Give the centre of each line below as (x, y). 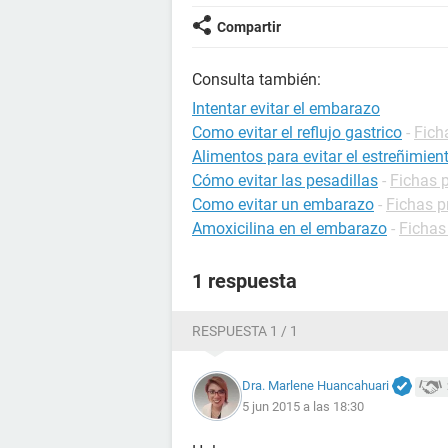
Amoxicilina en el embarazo (289, 228)
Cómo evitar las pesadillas (285, 180)
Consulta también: (256, 79)
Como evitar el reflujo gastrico (297, 132)
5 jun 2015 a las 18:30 (303, 407)
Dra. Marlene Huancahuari (315, 385)
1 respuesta (244, 281)
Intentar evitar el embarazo (286, 108)
